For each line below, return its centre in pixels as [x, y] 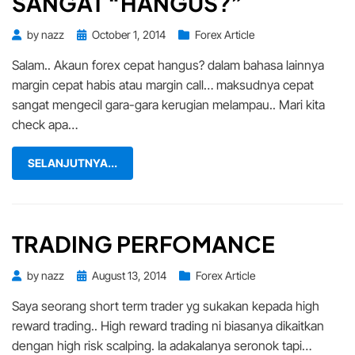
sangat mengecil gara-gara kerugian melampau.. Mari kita [168, 104]
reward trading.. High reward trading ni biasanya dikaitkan [168, 325]
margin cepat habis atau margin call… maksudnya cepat [163, 84]
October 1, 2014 [129, 34]
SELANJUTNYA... [73, 162]
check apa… [45, 124]
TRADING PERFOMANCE [143, 243]
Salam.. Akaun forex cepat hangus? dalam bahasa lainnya [168, 65]
